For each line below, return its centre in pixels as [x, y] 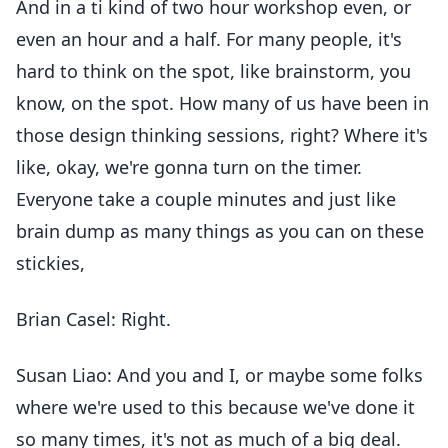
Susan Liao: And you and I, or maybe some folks [219, 375]
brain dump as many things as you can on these [220, 231]
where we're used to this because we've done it [215, 407]
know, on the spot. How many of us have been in [222, 103]
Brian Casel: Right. [93, 319]
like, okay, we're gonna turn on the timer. [189, 167]
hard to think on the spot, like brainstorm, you [213, 71]
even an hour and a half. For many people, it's [209, 39]
